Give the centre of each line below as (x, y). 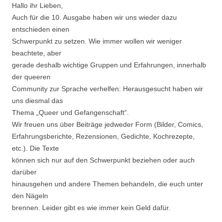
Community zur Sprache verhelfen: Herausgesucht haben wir (108, 89)
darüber (24, 172)
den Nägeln (30, 196)
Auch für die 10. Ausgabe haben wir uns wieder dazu (94, 18)
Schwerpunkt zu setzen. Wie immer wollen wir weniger (97, 41)
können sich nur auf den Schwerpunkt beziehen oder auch (103, 160)
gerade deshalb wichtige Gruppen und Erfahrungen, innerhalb (109, 65)
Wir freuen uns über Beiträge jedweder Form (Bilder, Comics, (108, 125)
